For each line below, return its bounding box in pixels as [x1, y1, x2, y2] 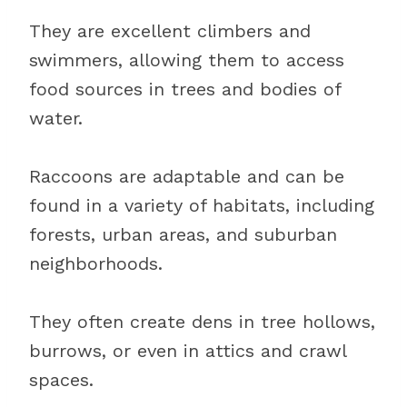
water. [29, 107, 83, 129]
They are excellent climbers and [29, 20, 311, 42]
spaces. [29, 369, 94, 391]
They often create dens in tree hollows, [29, 311, 375, 333]
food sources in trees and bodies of [29, 78, 341, 100]
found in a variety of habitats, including [29, 194, 374, 216]
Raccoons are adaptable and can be [29, 165, 344, 187]
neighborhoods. [29, 253, 163, 274]
